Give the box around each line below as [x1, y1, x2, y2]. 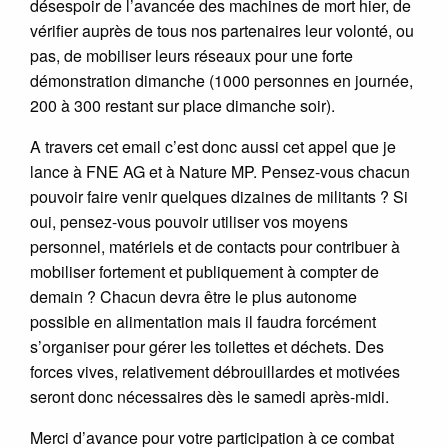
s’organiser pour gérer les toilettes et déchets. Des [30, 334, 384, 358]
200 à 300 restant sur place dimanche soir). [30, 93, 335, 117]
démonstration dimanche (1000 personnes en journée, [30, 68, 413, 92]
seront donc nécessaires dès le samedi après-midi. [30, 384, 389, 408]
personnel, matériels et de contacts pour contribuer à [30, 234, 400, 258]
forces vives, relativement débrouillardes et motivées [30, 359, 400, 383]
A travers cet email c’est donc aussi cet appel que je [30, 134, 396, 158]
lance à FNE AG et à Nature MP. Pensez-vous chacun [30, 159, 410, 183]
